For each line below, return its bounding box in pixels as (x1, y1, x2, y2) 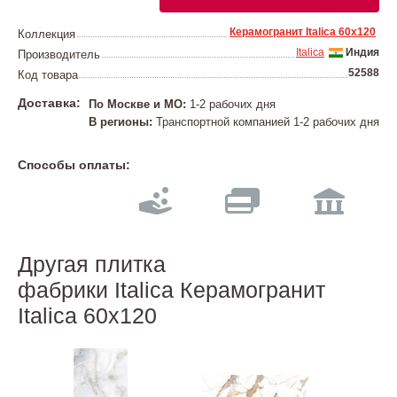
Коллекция (18, 27, 75, 41)
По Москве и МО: (89, 97, 186, 111)
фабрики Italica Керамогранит (18, 277, 325, 302)
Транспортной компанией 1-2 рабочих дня (152, 115, 379, 128)
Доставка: (18, 96, 81, 110)
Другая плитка (18, 252, 166, 276)
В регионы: (89, 115, 152, 128)
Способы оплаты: (18, 158, 130, 172)
